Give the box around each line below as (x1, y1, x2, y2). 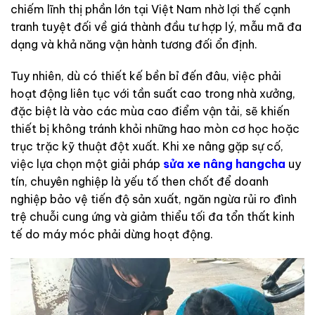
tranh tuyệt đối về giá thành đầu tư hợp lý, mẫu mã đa (11, 19, 302, 34)
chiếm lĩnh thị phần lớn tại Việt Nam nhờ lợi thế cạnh (11, 1, 290, 16)
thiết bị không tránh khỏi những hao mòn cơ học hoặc (11, 122, 300, 136)
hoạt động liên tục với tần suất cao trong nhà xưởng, (11, 86, 295, 101)
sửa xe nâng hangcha (163, 157, 285, 172)
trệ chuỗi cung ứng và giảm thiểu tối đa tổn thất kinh (11, 210, 295, 224)
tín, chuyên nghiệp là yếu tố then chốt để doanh (11, 174, 269, 189)
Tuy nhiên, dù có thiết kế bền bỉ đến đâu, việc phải (11, 69, 281, 84)
